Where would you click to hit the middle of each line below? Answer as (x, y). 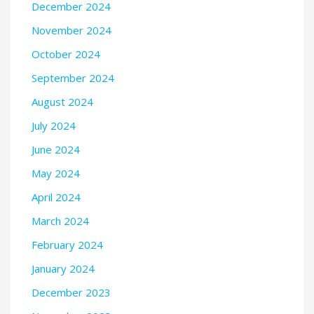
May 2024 (56, 173)
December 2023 (71, 292)
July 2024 (54, 125)
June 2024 (56, 149)
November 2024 (71, 30)
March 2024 (60, 220)
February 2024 (67, 244)
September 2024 (73, 77)
